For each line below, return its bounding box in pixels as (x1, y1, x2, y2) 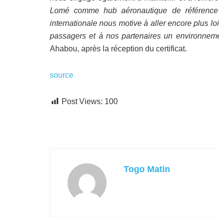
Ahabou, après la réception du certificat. (50, 44, 189, 53)
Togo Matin (124, 164, 170, 174)
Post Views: (62, 97, 103, 106)
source (50, 70, 73, 79)
